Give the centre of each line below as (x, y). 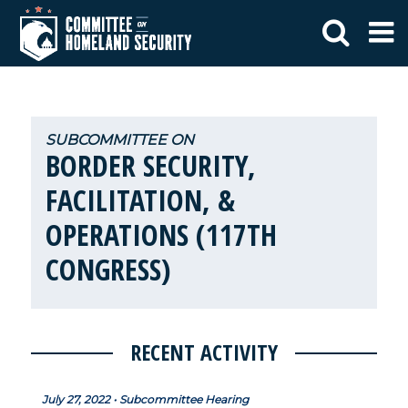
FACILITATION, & (141, 200)
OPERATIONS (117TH (162, 235)
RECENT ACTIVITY (204, 352)
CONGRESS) (108, 269)
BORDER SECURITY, (151, 165)
